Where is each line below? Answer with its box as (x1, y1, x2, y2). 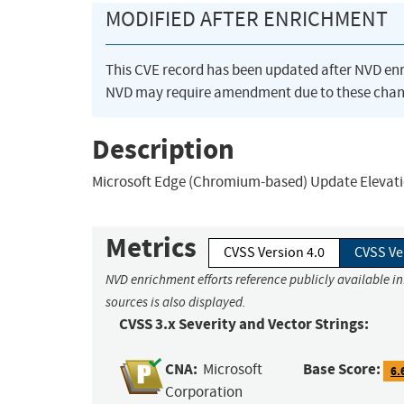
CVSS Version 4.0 (224, 243, 325, 262)
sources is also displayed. (106, 294, 246, 311)
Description (92, 130, 234, 168)
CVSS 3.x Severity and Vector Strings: (119, 314, 369, 335)
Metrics (106, 229, 197, 267)
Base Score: (303, 359, 381, 381)
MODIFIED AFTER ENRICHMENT (106, 5, 388, 33)
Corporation (165, 382, 243, 402)
